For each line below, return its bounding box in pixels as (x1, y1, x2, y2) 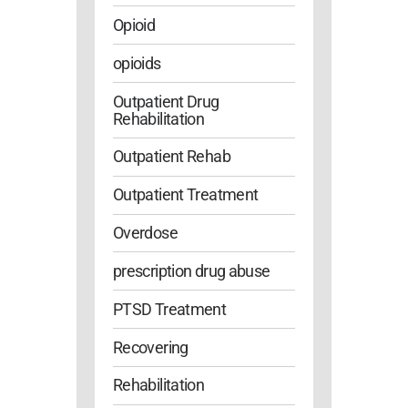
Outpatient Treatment (113, 185, 259, 205)
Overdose (113, 223, 178, 243)
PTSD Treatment (113, 299, 227, 319)
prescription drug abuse (113, 260, 270, 280)
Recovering (113, 337, 189, 357)
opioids (113, 53, 161, 73)
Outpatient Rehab (113, 147, 230, 167)
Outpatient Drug (113, 91, 219, 111)
